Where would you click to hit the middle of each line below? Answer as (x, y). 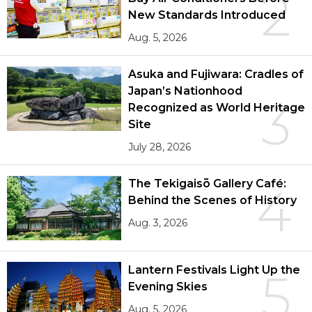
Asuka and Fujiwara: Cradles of (216, 75)
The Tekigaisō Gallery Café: (207, 184)
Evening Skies (168, 286)
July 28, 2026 (160, 147)
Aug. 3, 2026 (158, 223)
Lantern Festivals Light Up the (214, 270)
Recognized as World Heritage (217, 108)
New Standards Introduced (207, 15)
